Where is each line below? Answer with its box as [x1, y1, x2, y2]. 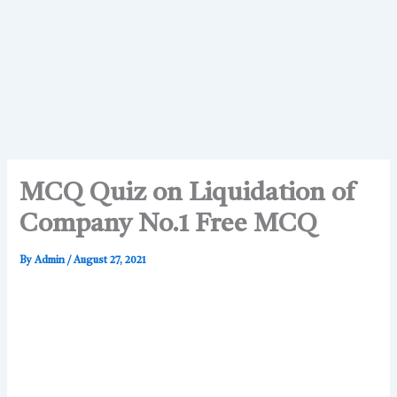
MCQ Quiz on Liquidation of [19, 181, 355, 207]
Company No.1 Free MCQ [19, 212, 318, 238]
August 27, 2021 [74, 255, 147, 267]
